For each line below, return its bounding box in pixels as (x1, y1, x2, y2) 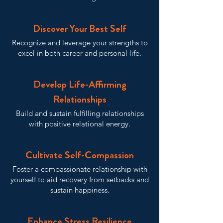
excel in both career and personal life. (18, 48, 141, 58)
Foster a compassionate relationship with (12, 164, 147, 174)
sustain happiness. (50, 185, 110, 195)
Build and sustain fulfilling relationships (15, 109, 144, 118)
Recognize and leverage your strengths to (11, 38, 148, 47)
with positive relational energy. (29, 119, 130, 128)
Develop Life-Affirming (33, 77, 126, 92)
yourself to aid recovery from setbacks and (10, 175, 149, 184)
